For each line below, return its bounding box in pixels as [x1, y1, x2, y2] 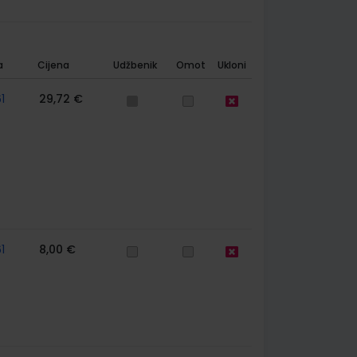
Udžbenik [112, 58, 157, 72]
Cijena [37, 58, 69, 72]
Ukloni [217, 58, 246, 72]
